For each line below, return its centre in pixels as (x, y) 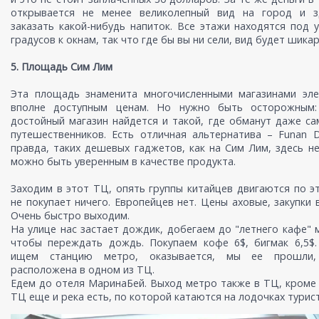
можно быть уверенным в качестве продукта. (123, 162)
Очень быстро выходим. (70, 216)
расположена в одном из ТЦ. (83, 270)
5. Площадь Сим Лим (62, 67)
